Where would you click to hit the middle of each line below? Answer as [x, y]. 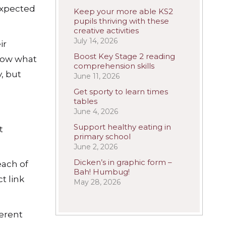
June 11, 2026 [97, 76]
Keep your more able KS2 [123, 11]
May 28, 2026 [97, 182]
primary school [102, 136]
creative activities [106, 31]
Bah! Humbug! [102, 172]
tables [86, 101]
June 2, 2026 [96, 147]
